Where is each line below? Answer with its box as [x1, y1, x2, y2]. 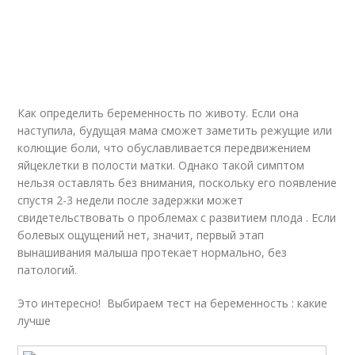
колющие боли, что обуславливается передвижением [17, 140, 311, 155]
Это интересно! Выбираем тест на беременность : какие [17, 296, 328, 311]
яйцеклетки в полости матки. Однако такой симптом [17, 158, 305, 173]
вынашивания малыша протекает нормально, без [17, 245, 288, 260]
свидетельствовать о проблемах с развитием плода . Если [17, 210, 337, 225]
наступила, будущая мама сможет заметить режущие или [17, 123, 333, 138]
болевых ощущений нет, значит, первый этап [17, 227, 265, 242]
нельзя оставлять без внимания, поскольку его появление [17, 175, 338, 190]
